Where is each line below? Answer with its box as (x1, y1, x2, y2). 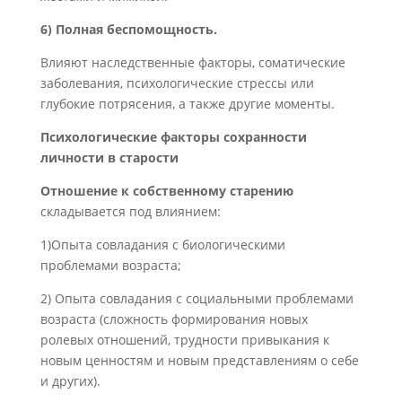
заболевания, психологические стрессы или (39, 74, 314, 92)
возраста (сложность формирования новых (39, 310, 308, 328)
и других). (39, 372, 100, 389)
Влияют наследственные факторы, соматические (39, 54, 345, 71)
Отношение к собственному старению (39, 182, 293, 199)
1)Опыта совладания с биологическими (39, 236, 285, 253)
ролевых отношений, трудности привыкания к (39, 331, 329, 348)
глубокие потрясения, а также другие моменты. (39, 95, 335, 112)
